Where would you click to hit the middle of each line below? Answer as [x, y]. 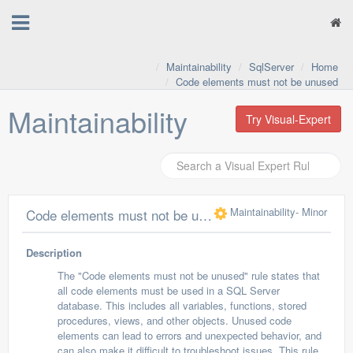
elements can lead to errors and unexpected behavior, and [190, 335]
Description [54, 253]
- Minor [311, 212]
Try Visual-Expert [288, 119]
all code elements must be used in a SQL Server [169, 290]
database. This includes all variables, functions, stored [182, 305]
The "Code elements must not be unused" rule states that [189, 275]
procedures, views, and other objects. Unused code [175, 320]
